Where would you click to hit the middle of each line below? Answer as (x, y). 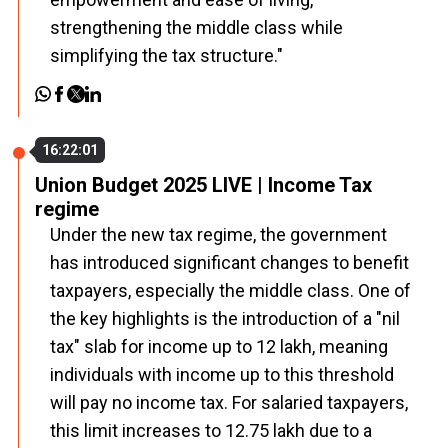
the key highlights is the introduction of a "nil (225, 318)
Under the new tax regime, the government (218, 234)
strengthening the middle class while (196, 27)
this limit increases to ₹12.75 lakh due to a (211, 430)
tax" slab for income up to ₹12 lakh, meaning (219, 346)
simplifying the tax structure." (166, 55)
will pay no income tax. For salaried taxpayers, (229, 402)
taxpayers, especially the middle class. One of (230, 290)
